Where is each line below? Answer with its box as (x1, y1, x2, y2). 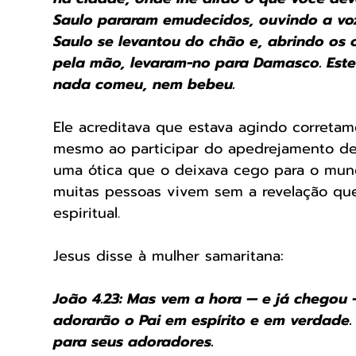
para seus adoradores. (53, 331, 214, 354)
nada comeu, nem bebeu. (53, 73, 240, 96)
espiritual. (53, 202, 120, 225)
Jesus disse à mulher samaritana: (53, 245, 289, 268)
